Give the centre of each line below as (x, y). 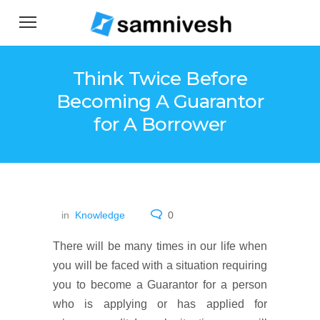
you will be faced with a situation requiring (160, 265)
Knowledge (100, 215)
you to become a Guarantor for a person (160, 285)
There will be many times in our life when (160, 246)
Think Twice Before (160, 79)
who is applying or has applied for (160, 304)
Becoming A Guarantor (160, 101)
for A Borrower (160, 124)
